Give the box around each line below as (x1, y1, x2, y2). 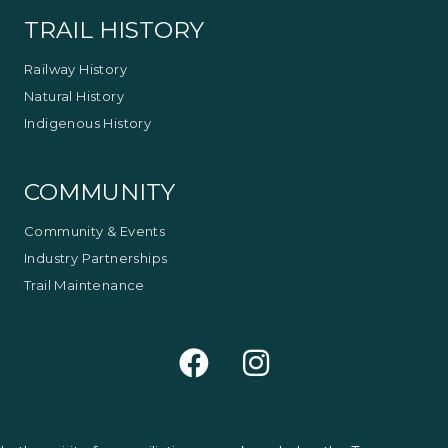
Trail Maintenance (24, 277, 145, 293)
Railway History (24, 61, 127, 77)
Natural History (24, 88, 124, 104)
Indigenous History (24, 115, 152, 131)
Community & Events (24, 223, 166, 239)
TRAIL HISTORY (24, 16, 204, 44)
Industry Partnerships (24, 250, 168, 266)
